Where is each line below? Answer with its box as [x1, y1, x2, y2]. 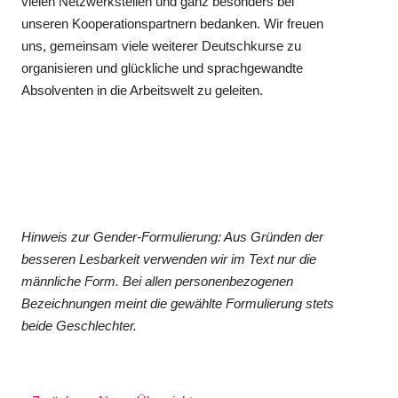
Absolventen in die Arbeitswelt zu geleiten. [21, 82, 264, 98]
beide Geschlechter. [21, 317, 138, 333]
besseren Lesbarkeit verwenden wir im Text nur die [21, 251, 317, 267]
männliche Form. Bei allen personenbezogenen [21, 273, 294, 289]
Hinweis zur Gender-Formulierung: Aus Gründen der [21, 228, 324, 244]
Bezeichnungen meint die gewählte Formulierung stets [21, 295, 335, 311]
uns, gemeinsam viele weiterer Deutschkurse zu [21, 37, 302, 53]
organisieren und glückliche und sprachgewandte [21, 60, 304, 76]
